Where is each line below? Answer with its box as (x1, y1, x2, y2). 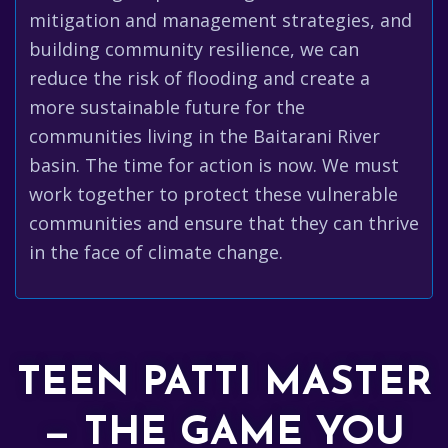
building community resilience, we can (29, 37, 359, 61)
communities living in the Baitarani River (29, 124, 380, 148)
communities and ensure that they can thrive (29, 211, 419, 235)
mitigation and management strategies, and (29, 8, 412, 32)
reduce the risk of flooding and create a (29, 66, 370, 90)
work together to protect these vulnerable (29, 182, 398, 206)
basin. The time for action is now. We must (29, 153, 399, 177)
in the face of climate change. (29, 240, 283, 264)
